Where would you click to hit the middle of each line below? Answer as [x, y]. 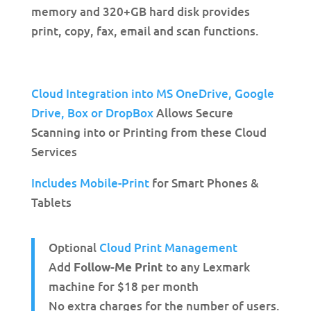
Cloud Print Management [168, 248]
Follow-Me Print [118, 267]
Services [54, 152]
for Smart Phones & [204, 183]
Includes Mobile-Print [90, 183]
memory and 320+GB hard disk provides [140, 12]
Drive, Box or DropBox [92, 113]
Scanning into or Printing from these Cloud [149, 133]
